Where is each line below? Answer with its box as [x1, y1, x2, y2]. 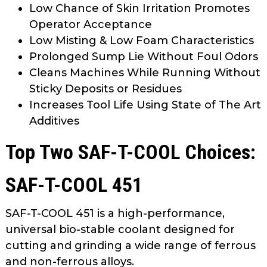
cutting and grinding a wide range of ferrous [5, 238, 256, 252]
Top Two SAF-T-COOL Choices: [5, 139, 256, 164]
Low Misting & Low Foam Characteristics [29, 33, 254, 47]
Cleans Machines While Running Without [29, 66, 260, 79]
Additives [29, 114, 79, 128]
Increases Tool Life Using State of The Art [29, 98, 261, 111]
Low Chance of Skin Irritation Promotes [29, 1, 250, 15]
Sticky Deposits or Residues [29, 82, 182, 95]
